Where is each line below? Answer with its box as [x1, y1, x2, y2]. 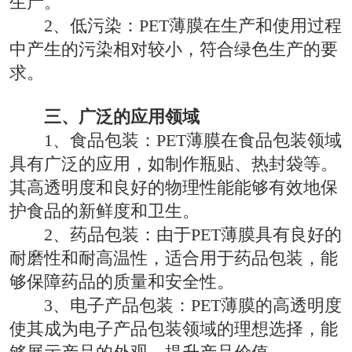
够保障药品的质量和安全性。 [9, 271, 234, 291]
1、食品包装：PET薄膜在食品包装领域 [44, 130, 343, 150]
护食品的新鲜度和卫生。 [9, 200, 200, 221]
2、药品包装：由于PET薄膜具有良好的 [44, 224, 343, 244]
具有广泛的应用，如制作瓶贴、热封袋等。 [9, 153, 338, 174]
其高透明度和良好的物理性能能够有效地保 [9, 177, 338, 197]
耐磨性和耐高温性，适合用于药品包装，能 [9, 247, 338, 268]
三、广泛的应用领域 [44, 106, 200, 126]
